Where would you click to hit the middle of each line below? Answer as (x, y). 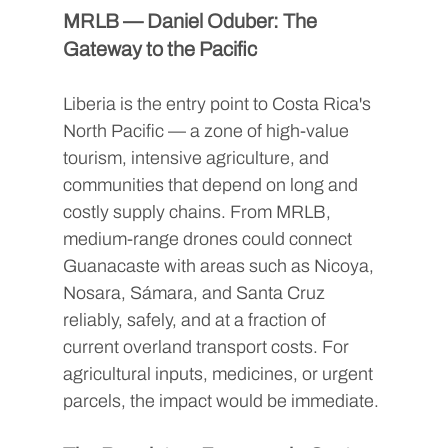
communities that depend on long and (212, 184)
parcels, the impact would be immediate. (220, 400)
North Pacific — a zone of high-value (207, 130)
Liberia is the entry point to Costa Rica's (218, 103)
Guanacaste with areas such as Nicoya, (220, 265)
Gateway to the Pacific (159, 48)
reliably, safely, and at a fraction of (196, 319)
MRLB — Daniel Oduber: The (191, 20)
